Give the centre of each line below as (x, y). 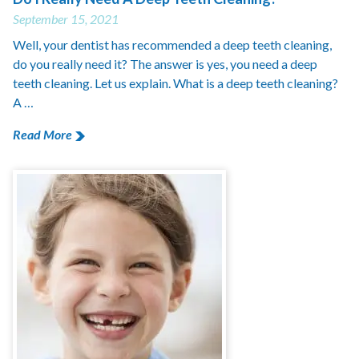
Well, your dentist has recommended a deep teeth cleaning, (172, 44)
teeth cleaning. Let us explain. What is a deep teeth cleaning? (175, 83)
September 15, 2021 (66, 19)
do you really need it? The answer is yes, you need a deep (165, 64)
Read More (42, 134)
